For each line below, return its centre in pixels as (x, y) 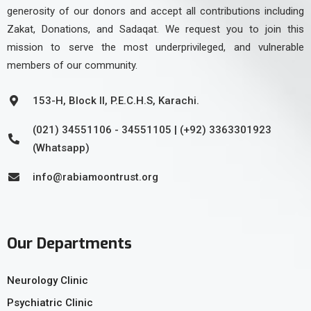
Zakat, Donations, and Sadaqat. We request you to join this (155, 29)
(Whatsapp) (61, 148)
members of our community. (72, 65)
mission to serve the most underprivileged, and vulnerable (155, 47)
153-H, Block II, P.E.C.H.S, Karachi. (116, 100)
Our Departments (69, 243)
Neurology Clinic (48, 280)
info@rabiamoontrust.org (95, 177)
